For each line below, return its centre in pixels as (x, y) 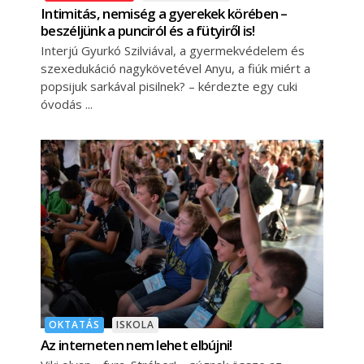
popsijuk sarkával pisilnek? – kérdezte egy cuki (169, 87)
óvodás (63, 104)
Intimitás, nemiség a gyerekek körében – (164, 14)
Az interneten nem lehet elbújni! (136, 345)
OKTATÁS (74, 325)
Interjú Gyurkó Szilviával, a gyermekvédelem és (173, 51)
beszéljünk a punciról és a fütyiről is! (148, 31)
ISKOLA (135, 325)
